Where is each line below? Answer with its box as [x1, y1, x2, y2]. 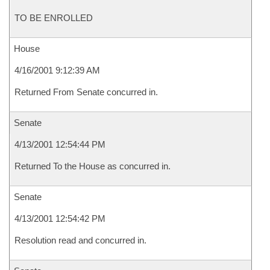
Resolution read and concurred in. [14, 235, 146, 245]
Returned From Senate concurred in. [14, 87, 158, 97]
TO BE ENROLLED [14, 13, 93, 23]
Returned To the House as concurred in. [14, 161, 171, 171]
